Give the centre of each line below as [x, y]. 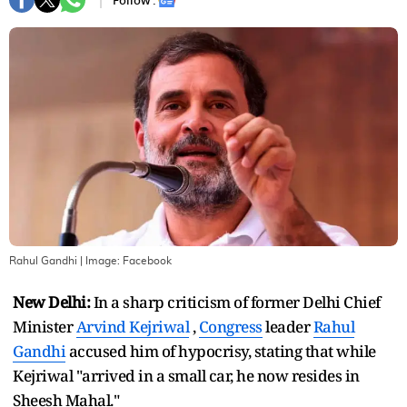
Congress [230, 326]
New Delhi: [53, 302]
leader [288, 326]
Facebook [147, 260]
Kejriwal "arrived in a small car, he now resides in [186, 375]
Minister [45, 326]
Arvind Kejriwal [132, 326]
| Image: [101, 260]
